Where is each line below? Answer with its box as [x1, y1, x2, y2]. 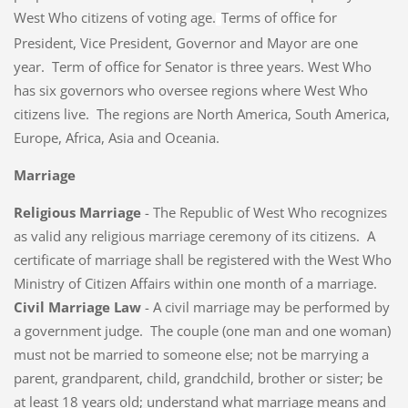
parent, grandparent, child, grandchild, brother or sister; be [13, 368, 382, 387]
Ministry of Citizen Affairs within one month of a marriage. [13, 273, 381, 292]
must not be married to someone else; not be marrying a [13, 344, 369, 363]
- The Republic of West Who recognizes [140, 202, 387, 221]
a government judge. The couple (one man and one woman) [13, 321, 391, 340]
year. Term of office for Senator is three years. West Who [13, 56, 372, 76]
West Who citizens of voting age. [13, 7, 216, 26]
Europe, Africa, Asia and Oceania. [13, 127, 219, 147]
